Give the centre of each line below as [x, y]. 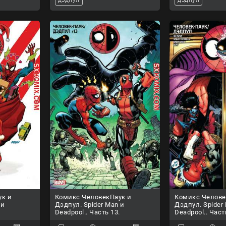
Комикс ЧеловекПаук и [93, 197]
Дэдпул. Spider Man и [90, 205]
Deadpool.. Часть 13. [87, 212]
